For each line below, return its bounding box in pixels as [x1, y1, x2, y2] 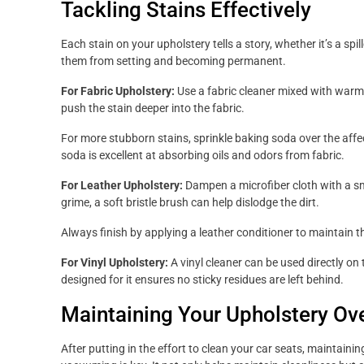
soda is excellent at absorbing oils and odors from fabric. [61, 149, 344, 162]
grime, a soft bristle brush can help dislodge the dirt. [61, 196, 319, 209]
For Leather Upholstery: [61, 179, 183, 192]
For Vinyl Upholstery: [61, 256, 168, 269]
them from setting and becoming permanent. [61, 54, 286, 67]
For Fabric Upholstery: [61, 84, 175, 97]
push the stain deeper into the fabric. [61, 102, 245, 115]
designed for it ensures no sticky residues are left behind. [61, 273, 344, 286]
